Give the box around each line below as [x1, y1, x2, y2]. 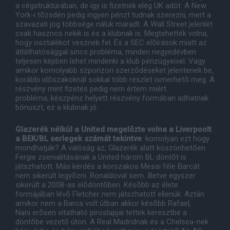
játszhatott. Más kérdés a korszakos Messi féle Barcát [15, 162, 200, 171]
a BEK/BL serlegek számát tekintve [15, 134, 142, 144]
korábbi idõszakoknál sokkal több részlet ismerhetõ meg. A [15, 75, 215, 85]
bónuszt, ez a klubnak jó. [15, 103, 100, 112]
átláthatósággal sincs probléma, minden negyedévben [15, 47, 196, 57]
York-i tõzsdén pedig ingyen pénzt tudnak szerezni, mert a [15, 10, 211, 20]
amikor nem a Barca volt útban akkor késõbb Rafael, [15, 199, 191, 208]
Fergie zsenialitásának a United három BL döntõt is [15, 152, 186, 162]
